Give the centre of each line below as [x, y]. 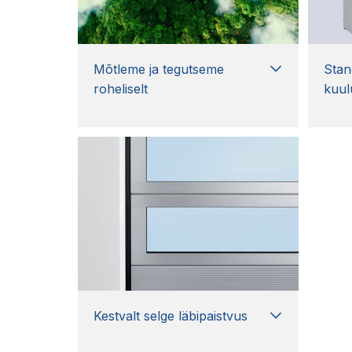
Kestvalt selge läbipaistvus [170, 315]
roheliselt [121, 88]
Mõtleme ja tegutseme [159, 69]
